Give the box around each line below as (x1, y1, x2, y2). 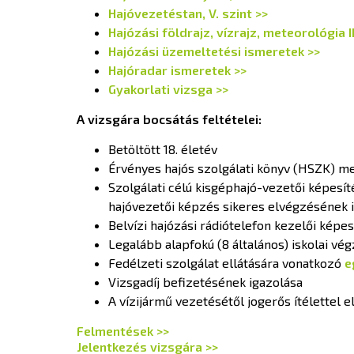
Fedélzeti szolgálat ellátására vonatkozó (108, 254, 345, 270)
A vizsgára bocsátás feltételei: (77, 111, 262, 126)
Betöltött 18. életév (108, 141, 217, 156)
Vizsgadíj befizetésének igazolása (108, 273, 303, 289)
